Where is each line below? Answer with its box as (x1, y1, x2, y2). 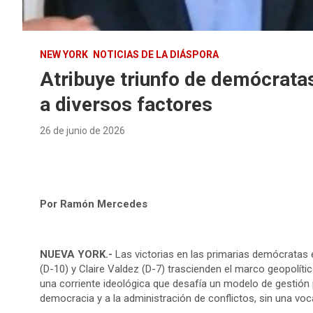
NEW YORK (40, 49, 88, 61)
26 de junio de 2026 (40, 125, 125, 137)
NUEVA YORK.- (40, 248, 112, 261)
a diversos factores (40, 93, 212, 117)
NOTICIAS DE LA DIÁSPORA (93, 49, 219, 61)
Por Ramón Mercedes (40, 198, 147, 211)
